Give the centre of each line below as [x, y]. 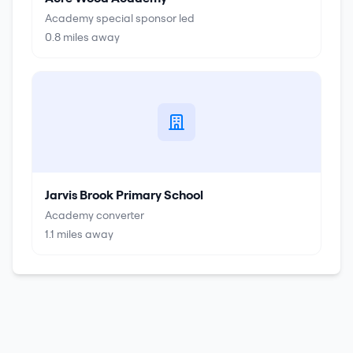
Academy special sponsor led [120, 18]
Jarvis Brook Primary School [124, 195]
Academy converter [95, 215]
